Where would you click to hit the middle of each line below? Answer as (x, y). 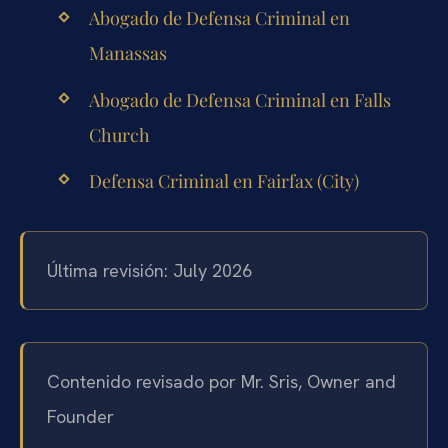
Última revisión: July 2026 (149, 270)
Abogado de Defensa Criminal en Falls (239, 99)
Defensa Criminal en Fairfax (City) (223, 180)
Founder (80, 416)
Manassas (127, 53)
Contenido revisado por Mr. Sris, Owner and (221, 381)
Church (119, 134)
